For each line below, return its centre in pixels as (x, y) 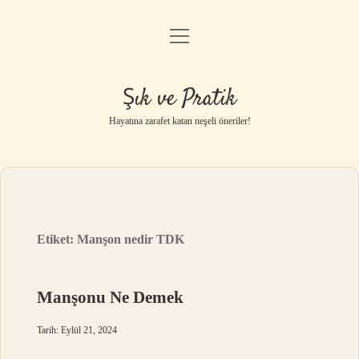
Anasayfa (179, 40)
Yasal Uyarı (179, 121)
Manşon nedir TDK (131, 239)
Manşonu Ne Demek (111, 297)
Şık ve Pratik (179, 99)
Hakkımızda (179, 162)
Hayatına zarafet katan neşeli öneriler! (179, 121)
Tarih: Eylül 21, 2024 (77, 330)
